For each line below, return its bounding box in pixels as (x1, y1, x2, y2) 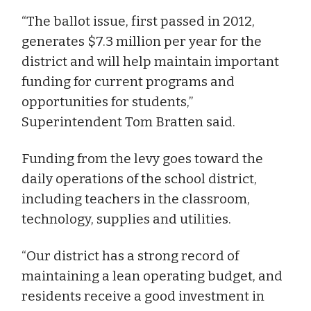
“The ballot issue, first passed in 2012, (22, 12, 255, 29)
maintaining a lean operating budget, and (22, 267, 283, 284)
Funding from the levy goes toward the (22, 150, 263, 167)
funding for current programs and (22, 73, 235, 90)
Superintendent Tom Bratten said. (22, 113, 235, 130)
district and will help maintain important (22, 53, 279, 69)
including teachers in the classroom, (22, 190, 250, 207)
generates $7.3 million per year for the (22, 33, 262, 49)
